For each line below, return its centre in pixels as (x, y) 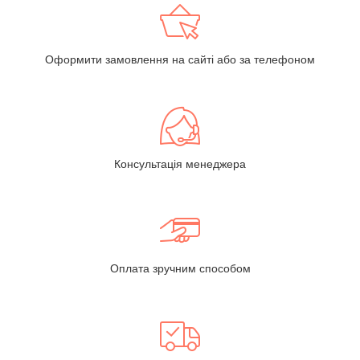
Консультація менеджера (180, 164)
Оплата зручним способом (180, 268)
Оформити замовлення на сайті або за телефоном (180, 59)
